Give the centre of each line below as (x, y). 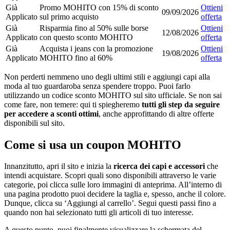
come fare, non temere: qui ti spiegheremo (73, 104)
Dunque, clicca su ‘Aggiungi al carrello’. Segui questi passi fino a (110, 203)
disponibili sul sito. (34, 123)
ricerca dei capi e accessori (159, 166)
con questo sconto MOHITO (86, 37)
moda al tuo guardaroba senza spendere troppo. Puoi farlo (97, 86)
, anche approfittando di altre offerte (156, 113)
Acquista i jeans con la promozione (96, 48)
